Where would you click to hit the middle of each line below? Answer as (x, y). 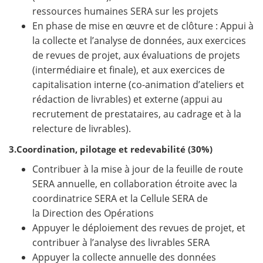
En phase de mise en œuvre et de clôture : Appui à (143, 26)
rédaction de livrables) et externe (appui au (127, 100)
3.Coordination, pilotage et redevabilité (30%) (111, 149)
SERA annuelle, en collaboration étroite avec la (135, 184)
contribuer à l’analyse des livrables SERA (122, 243)
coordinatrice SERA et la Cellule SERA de (120, 199)
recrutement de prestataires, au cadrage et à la (137, 114)
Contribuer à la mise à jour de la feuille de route (138, 169)
